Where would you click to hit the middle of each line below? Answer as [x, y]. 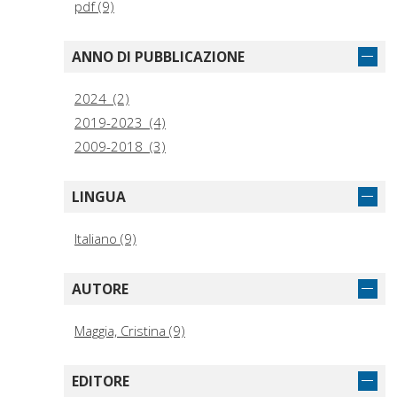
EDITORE [101, 381]
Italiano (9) [105, 239]
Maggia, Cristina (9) [130, 331]
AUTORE [100, 289]
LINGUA [99, 197]
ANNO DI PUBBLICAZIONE [158, 57]
